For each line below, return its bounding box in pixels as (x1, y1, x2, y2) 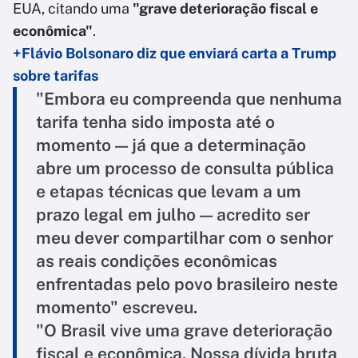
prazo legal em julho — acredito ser (36, 205, 310, 225)
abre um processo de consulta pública (36, 158, 334, 179)
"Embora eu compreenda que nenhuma (36, 89, 342, 109)
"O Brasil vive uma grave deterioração (36, 320, 332, 341)
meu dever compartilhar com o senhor (36, 228, 333, 249)
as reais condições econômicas (36, 251, 277, 272)
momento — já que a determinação (36, 135, 306, 156)
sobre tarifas (13, 67, 98, 85)
